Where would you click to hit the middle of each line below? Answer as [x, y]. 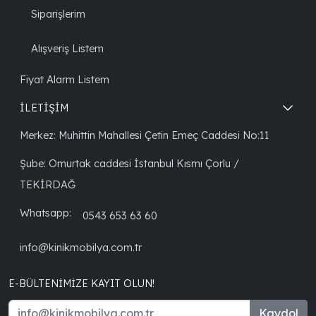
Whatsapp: [45, 212]
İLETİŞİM [44, 107]
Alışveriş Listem [67, 48]
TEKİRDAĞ [48, 184]
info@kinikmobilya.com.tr [81, 247]
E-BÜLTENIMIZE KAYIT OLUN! [81, 283]
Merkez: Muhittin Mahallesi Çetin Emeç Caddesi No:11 [145, 135]
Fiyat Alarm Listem [65, 80]
